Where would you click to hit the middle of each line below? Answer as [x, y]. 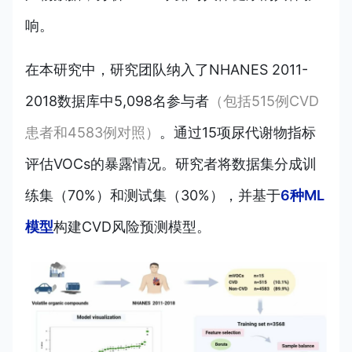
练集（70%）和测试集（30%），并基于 [153, 195]
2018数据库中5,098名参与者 [117, 101]
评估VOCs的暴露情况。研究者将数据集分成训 [171, 163]
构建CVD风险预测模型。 [132, 226]
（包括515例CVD [264, 101]
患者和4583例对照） [92, 132]
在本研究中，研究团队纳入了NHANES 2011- [167, 69]
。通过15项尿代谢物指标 [238, 132]
